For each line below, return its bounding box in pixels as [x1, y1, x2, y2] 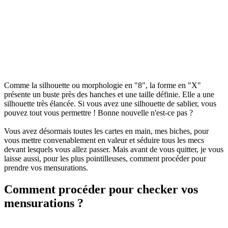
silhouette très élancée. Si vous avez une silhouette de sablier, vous [4, 99, 216, 108]
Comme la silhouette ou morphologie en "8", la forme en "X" [4, 81, 201, 90]
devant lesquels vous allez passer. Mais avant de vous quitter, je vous [4, 145, 223, 154]
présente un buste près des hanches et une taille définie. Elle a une [4, 90, 214, 99]
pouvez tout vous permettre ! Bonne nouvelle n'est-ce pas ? [4, 108, 193, 118]
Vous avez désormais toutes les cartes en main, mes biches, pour [4, 127, 209, 136]
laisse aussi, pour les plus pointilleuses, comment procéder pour [4, 154, 206, 163]
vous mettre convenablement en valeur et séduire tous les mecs [4, 136, 204, 145]
